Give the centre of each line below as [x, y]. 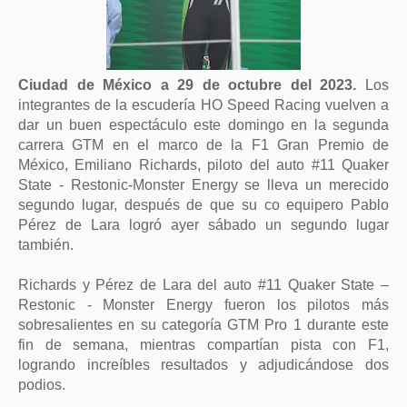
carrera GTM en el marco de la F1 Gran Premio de [203, 145]
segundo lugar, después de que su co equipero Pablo [203, 205]
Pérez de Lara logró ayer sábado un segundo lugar [203, 225]
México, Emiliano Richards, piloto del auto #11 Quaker [203, 165]
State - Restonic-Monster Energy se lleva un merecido [203, 185]
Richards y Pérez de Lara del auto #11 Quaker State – [203, 285]
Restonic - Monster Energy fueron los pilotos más [203, 305]
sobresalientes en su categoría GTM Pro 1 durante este [203, 325]
